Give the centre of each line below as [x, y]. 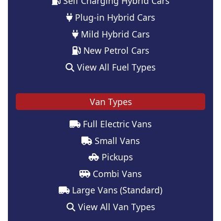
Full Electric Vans [116, 124]
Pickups [116, 157]
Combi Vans [116, 173]
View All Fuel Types [115, 67]
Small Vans [116, 140]
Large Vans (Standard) [116, 190]
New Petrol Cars [115, 51]
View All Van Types [115, 206]
